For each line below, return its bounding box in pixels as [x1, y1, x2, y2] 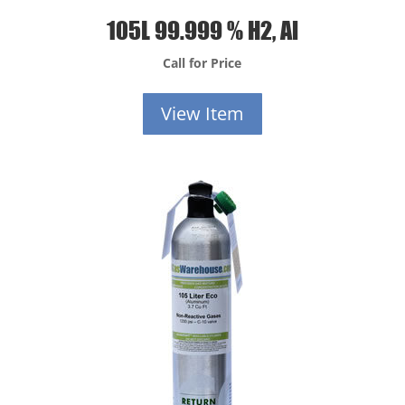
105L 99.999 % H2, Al [106, 14, 298, 44]
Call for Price [163, 53, 242, 71]
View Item [160, 100, 244, 126]
